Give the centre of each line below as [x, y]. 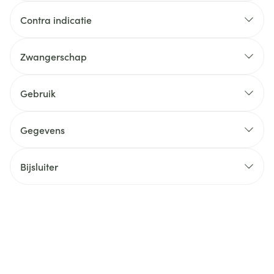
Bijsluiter [39, 166]
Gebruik [38, 93]
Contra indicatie [56, 20]
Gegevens [43, 130]
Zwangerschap [54, 56]
